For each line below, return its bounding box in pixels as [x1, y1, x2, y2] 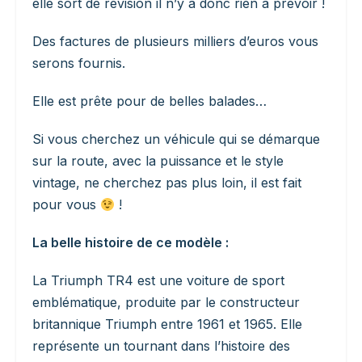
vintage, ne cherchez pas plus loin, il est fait [32, 175, 301, 192]
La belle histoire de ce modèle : [32, 234, 229, 251]
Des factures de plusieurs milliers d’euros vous [32, 33, 318, 50]
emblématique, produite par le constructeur [32, 294, 300, 311]
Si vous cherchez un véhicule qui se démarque [32, 131, 320, 148]
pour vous [32, 196, 100, 213]
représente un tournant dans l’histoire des [32, 338, 290, 355]
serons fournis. [32, 55, 125, 72]
